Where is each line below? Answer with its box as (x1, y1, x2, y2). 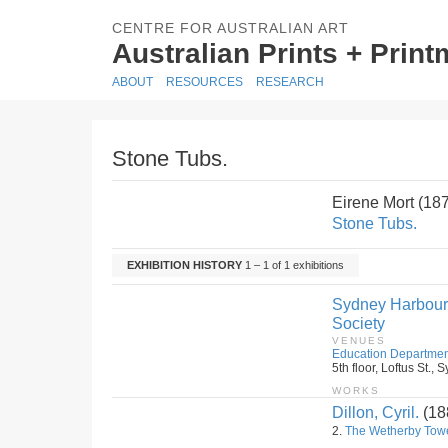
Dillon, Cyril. (332, 404, 419, 421)
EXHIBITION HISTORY (127, 259, 242, 271)
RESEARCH (256, 75, 324, 89)
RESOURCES (166, 75, 243, 89)
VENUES (332, 335, 386, 346)
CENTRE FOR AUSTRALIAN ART (112, 20, 349, 36)
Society (332, 315, 385, 332)
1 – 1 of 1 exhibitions (242, 259, 344, 271)
